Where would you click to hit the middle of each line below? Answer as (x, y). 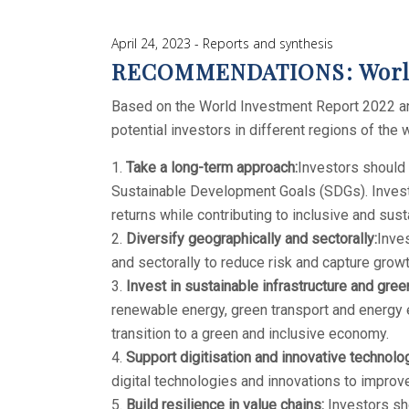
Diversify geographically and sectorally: (252, 238)
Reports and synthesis (268, 43)
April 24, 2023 (153, 43)
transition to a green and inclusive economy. (250, 333)
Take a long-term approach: (212, 167)
